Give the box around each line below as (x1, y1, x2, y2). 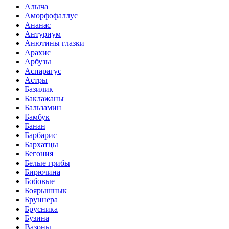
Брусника (25, 204, 58, 213)
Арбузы (25, 57, 51, 66)
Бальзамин (25, 103, 61, 112)
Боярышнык (25, 186, 67, 195)
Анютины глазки (25, 38, 84, 48)
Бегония (25, 149, 53, 158)
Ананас (25, 20, 51, 29)
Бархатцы (25, 140, 58, 149)
